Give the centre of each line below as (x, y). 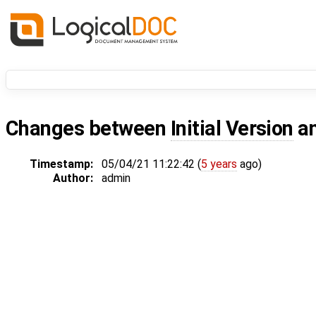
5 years (219, 164)
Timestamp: (61, 164)
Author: (73, 178)
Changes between (88, 129)
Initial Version (232, 129)
